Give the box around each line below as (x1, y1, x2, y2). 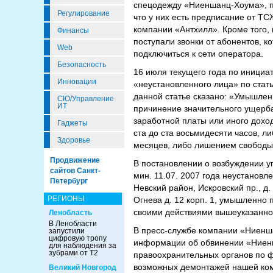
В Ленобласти (49, 219, 97, 228)
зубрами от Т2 (49, 249, 98, 257)
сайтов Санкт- (50, 166, 101, 175)
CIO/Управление (57, 94, 114, 103)
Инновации (57, 77, 96, 86)
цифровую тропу (49, 234, 107, 243)
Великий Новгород (49, 263, 116, 272)
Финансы (57, 26, 89, 35)
